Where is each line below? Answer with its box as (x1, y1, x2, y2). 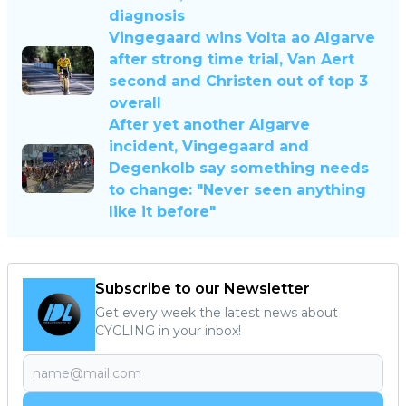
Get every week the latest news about (95, 304, 338, 322)
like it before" (109, 203, 216, 221)
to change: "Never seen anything (109, 181, 366, 199)
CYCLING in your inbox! (95, 323, 241, 340)
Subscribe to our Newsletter (95, 280, 310, 298)
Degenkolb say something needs (109, 159, 369, 178)
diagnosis (109, 7, 185, 25)
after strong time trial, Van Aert (109, 51, 354, 69)
